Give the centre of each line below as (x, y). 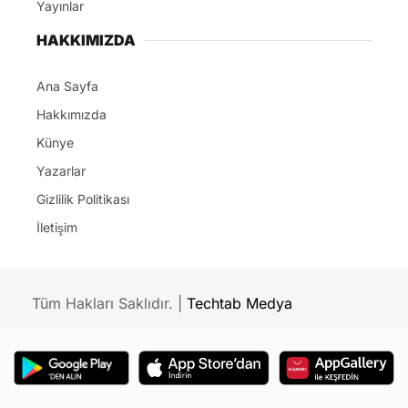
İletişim (57, 228)
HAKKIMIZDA (86, 41)
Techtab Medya (240, 304)
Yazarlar (61, 171)
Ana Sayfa (67, 87)
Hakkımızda (71, 115)
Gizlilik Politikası (83, 199)
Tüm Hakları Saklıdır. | (109, 304)
